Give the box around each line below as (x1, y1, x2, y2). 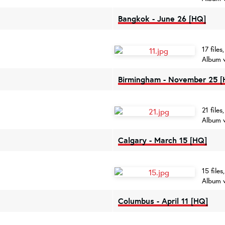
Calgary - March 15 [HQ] (118, 135, 207, 146)
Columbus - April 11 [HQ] (118, 195, 208, 206)
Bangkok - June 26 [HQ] (118, 13, 206, 24)
